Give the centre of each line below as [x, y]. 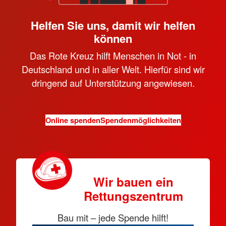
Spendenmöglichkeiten [140, 120]
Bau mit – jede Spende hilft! [113, 218]
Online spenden [73, 120]
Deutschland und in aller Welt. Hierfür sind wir [113, 69]
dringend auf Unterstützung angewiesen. [113, 83]
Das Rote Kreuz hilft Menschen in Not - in [113, 55]
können [113, 38]
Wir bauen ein [133, 182]
